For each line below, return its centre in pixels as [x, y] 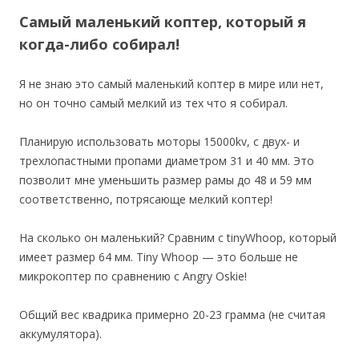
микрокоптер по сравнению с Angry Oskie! [133, 276]
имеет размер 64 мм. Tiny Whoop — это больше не [159, 256]
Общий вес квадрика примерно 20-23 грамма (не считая [172, 314]
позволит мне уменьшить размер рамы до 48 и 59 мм [165, 179]
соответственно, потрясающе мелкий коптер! [146, 199]
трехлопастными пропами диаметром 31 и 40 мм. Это [167, 160]
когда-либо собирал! [99, 44]
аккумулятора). [61, 333]
